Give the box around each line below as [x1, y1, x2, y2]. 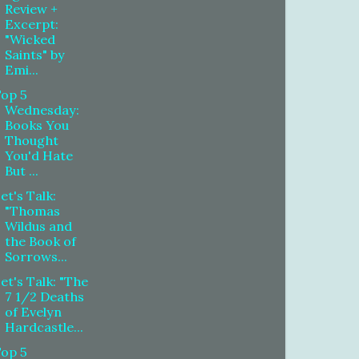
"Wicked [5, 30, 56, 47]
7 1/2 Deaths [5, 288, 85, 305]
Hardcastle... [5, 319, 84, 336]
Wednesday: [5, 101, 80, 118]
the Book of [5, 233, 77, 250]
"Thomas [5, 203, 61, 220]
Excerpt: [5, 15, 59, 32]
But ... [5, 162, 39, 179]
